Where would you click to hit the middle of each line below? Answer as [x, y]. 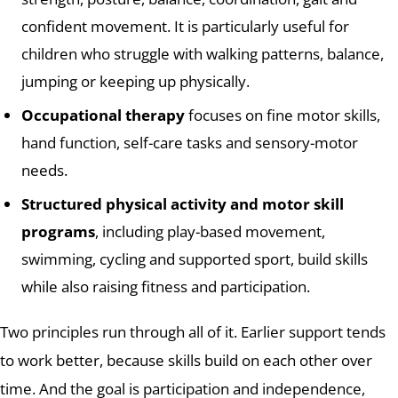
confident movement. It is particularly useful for [185, 26]
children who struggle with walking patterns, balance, [203, 53]
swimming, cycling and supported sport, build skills [195, 259]
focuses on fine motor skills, [283, 115]
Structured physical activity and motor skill [183, 204]
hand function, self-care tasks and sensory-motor [190, 143]
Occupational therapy [103, 115]
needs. [44, 170]
